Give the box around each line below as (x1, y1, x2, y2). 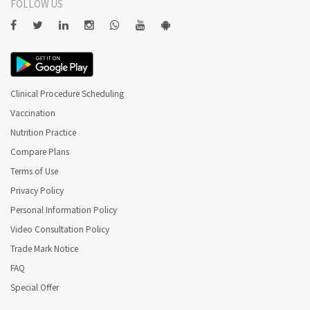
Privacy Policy (10, 183, 64, 196)
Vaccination (10, 106, 55, 118)
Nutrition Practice (10, 125, 76, 138)
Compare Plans (10, 145, 69, 157)
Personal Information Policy (10, 203, 117, 215)
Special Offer (10, 280, 59, 293)
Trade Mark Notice (10, 241, 78, 254)
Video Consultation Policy (10, 222, 109, 235)
